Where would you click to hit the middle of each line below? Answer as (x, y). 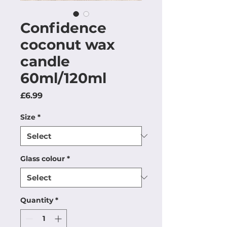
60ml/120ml (63, 78)
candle (45, 61)
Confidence (63, 28)
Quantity (37, 200)
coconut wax (68, 44)
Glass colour (43, 158)
